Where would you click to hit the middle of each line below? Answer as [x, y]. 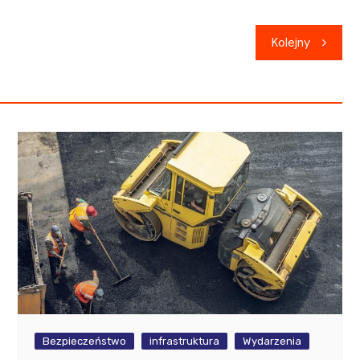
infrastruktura [185, 342]
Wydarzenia [272, 342]
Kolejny [290, 43]
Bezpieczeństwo [85, 342]
